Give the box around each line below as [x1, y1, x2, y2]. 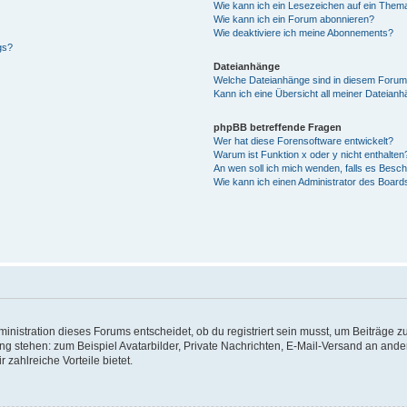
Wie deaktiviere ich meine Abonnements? [213, 26, 394, 38]
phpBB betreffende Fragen [213, 121, 342, 133]
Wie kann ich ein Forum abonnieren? [213, 13, 375, 25]
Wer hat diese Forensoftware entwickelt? [213, 134, 394, 146]
